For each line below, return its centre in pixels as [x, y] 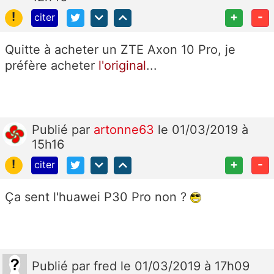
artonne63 [126, 129]
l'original [122, 65]
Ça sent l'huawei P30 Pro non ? [98, 197]
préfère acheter [52, 65]
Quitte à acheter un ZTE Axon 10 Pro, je [120, 49]
